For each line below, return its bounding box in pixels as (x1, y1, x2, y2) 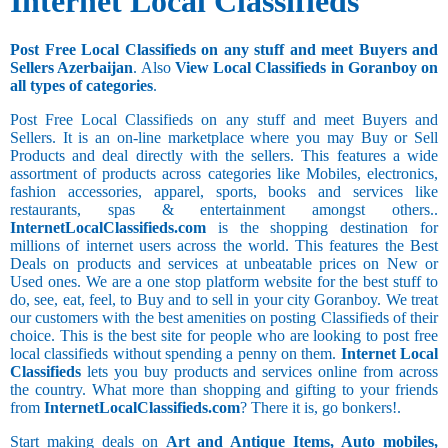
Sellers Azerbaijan (10, 59, 134, 77)
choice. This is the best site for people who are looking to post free (10, 327, 438, 345)
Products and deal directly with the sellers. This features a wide (10, 147, 438, 165)
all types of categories (10, 77, 153, 95)
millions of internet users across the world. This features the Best (10, 237, 438, 255)
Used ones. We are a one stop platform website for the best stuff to (10, 273, 438, 291)
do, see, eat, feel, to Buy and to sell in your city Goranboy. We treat (10, 291, 438, 309)
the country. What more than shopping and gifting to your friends (10, 381, 438, 399)
